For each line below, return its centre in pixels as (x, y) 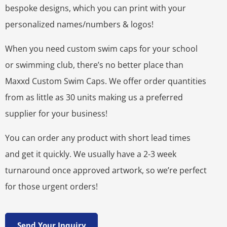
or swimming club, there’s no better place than (94, 65)
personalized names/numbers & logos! (79, 25)
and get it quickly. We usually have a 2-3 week (91, 154)
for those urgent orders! (51, 187)
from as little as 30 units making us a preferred (94, 98)
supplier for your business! (56, 114)
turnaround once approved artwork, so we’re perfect (106, 171)
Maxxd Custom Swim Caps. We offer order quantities (106, 81)
